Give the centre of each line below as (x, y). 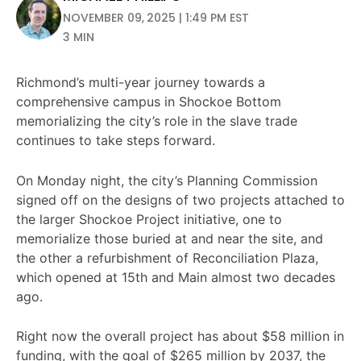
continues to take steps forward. (116, 140)
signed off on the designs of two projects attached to (180, 199)
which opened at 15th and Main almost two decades (176, 277)
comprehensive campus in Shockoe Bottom (149, 102)
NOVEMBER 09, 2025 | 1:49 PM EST (156, 18)
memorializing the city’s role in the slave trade (157, 121)
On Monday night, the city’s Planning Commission (167, 180)
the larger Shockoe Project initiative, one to (149, 219)
